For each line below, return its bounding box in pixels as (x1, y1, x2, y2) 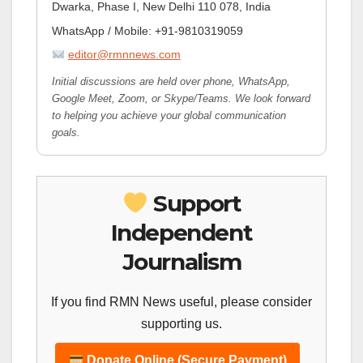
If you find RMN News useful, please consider (51, 295, 312, 310)
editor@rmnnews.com (67, 48, 181, 62)
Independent (110, 219, 253, 247)
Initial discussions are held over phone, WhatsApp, (51, 75, 290, 88)
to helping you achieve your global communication (51, 109, 286, 122)
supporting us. (141, 317, 222, 331)
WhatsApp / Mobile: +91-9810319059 (51, 23, 243, 37)
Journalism (122, 248, 241, 276)
